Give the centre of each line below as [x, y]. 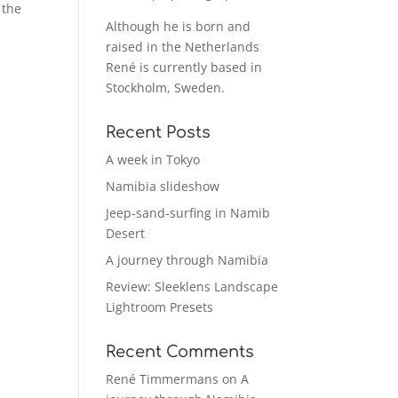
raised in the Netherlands [183, 46]
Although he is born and [179, 26]
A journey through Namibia [187, 259]
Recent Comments [180, 351]
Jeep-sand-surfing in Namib [188, 212]
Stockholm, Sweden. [166, 87]
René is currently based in [184, 67]
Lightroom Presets [160, 306]
